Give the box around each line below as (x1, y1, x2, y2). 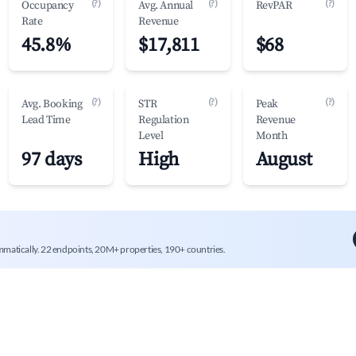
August (255, 148, 312, 172)
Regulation (138, 113, 189, 127)
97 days (21, 148, 82, 172)
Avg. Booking (21, 97, 83, 111)
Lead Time (21, 113, 71, 127)
